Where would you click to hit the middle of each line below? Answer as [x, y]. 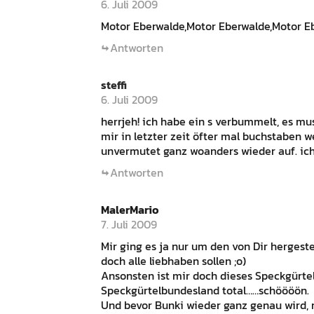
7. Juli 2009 [129, 224]
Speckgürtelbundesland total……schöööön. [205, 290]
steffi [114, 85]
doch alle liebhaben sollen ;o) [173, 261]
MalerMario [130, 210]
